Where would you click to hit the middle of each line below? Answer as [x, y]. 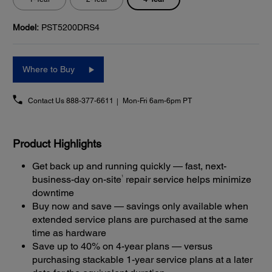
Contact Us [47, 100]
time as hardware [69, 233]
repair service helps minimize [187, 180]
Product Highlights [57, 144]
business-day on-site [77, 180]
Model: [26, 28]
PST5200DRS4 [70, 28]
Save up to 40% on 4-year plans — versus [122, 246]
